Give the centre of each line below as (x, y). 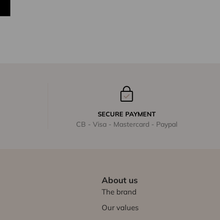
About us (120, 180)
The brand (119, 192)
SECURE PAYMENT (126, 114)
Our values (120, 207)
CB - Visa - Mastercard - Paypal (126, 124)
